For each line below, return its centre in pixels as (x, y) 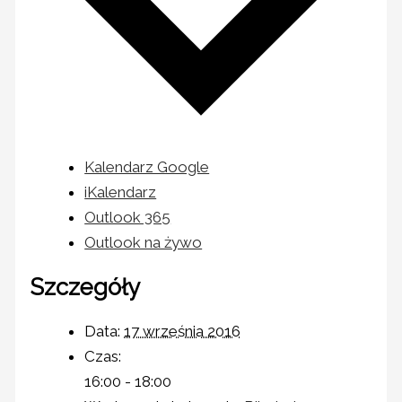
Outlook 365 (128, 218)
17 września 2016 (183, 331)
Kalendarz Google (147, 167)
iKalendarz (121, 192)
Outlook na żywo (144, 243)
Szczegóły (86, 287)
